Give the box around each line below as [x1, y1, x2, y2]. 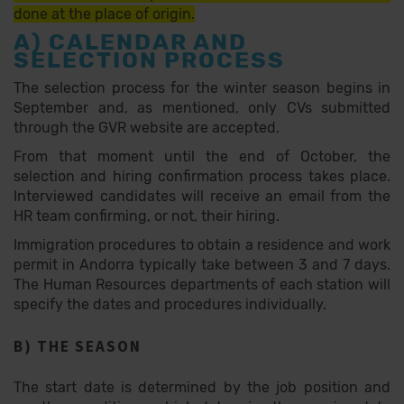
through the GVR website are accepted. [14, 119, 280, 136]
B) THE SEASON [14, 336, 142, 356]
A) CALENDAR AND [14, 29, 247, 55]
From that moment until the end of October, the [14, 148, 390, 165]
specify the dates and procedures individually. [14, 296, 326, 313]
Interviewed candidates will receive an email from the [14, 188, 390, 205]
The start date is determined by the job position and [14, 379, 390, 396]
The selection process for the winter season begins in [14, 79, 390, 96]
